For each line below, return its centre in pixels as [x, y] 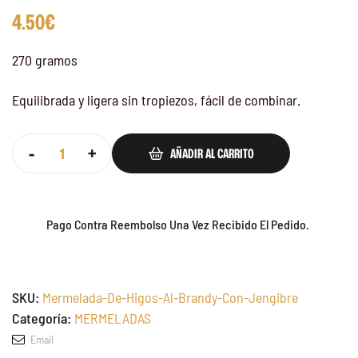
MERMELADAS [113, 318]
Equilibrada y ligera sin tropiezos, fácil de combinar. [156, 99]
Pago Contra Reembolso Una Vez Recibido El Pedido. [179, 224]
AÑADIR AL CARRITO [212, 153]
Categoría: [43, 318]
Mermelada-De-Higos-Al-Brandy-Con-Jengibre [170, 297]
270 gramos [45, 60]
